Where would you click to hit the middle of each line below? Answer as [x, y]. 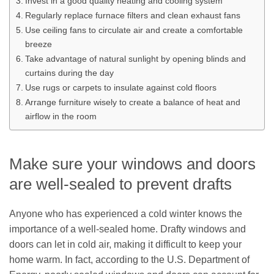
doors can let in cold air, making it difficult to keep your [125, 244]
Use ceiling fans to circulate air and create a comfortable [134, 30]
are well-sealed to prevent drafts [120, 184]
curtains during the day [69, 73]
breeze [38, 44]
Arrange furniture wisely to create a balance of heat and [132, 102]
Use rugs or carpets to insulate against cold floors [120, 88]
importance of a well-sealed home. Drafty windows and [128, 229]
